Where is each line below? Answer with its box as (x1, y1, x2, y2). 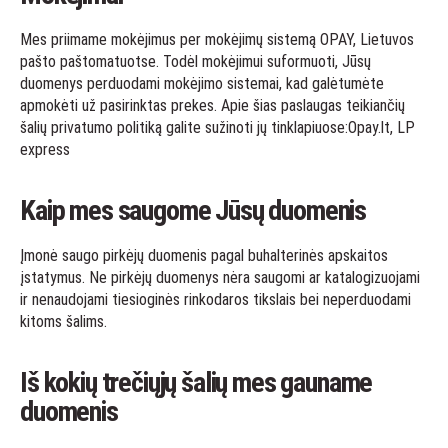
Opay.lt (348, 118, 390, 137)
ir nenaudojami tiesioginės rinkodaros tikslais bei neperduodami (20, 290, 411, 309)
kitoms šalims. (20, 312, 107, 331)
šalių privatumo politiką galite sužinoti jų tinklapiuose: (20, 118, 348, 137)
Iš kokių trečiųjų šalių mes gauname (20, 366, 373, 399)
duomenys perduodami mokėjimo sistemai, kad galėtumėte (20, 74, 384, 93)
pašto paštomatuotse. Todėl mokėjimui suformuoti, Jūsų (20, 52, 371, 71)
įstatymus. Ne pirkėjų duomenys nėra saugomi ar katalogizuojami (20, 268, 420, 287)
